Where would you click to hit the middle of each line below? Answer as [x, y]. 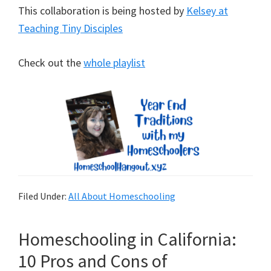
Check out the [51, 63]
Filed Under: [43, 196]
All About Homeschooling [122, 196]
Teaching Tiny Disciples [70, 28]
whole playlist [114, 63]
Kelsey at [207, 11]
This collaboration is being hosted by [102, 11]
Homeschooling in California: [127, 239]
